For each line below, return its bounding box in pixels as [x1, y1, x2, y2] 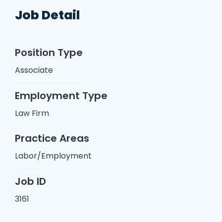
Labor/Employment [15, 150, 92, 162]
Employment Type [15, 88, 108, 103]
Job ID [15, 174, 46, 188]
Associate [15, 64, 53, 76]
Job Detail [15, 6, 80, 24]
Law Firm [15, 107, 49, 119]
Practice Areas [15, 131, 89, 145]
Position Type [15, 46, 83, 59]
